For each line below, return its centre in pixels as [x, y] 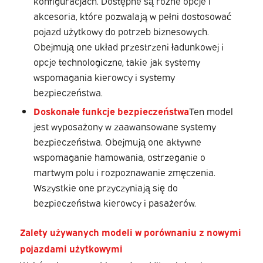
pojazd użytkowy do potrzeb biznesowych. [121, 31]
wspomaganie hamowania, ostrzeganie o [119, 156]
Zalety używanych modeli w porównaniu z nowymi [130, 232]
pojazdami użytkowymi [71, 248]
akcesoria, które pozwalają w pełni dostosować [132, 16]
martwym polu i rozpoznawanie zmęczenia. [124, 172]
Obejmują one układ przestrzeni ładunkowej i [128, 46]
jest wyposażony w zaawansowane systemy [124, 126]
